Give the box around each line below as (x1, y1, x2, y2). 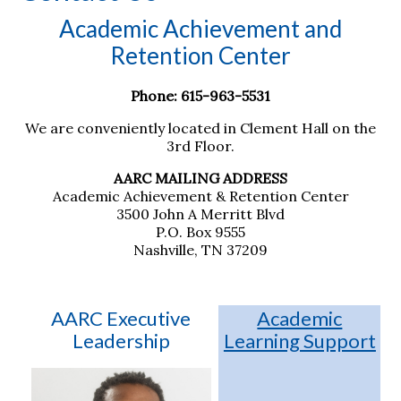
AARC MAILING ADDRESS (114, 169, 287, 188)
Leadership (72, 328, 170, 354)
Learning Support (223, 328, 376, 353)
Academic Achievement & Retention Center (52, 187, 349, 206)
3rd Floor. (166, 137, 235, 156)
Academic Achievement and (59, 14, 342, 44)
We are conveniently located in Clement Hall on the (25, 119, 376, 138)
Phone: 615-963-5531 (131, 87, 270, 106)
